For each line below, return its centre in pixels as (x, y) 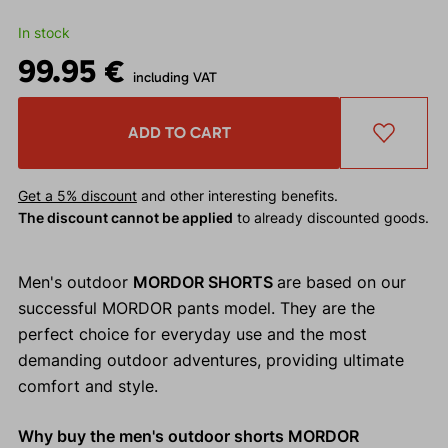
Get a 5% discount (77, 196)
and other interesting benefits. (237, 196)
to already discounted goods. (330, 218)
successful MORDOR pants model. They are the (196, 308)
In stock (43, 33)
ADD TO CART (179, 133)
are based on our (341, 282)
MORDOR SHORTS (204, 282)
